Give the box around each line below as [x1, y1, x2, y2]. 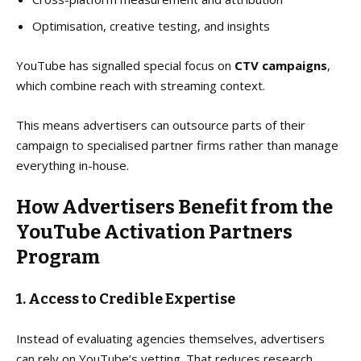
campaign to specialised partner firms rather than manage [16, 136, 338, 153]
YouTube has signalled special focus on [16, 56, 234, 73]
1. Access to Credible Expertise [16, 289, 235, 308]
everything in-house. [16, 156, 129, 173]
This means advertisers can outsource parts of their [16, 116, 305, 133]
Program [16, 245, 100, 268]
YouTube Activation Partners [16, 220, 293, 243]
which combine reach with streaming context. [16, 77, 265, 93]
